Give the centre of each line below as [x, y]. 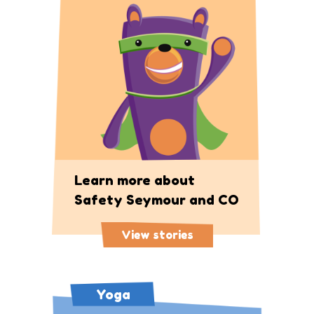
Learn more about [135, 180]
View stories [157, 234]
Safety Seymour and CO [157, 199]
